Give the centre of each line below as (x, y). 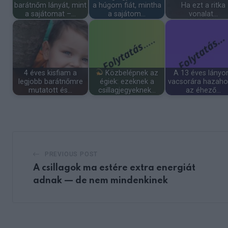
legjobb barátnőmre (50, 81)
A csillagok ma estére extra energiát (114, 168)
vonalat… (203, 14)
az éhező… (203, 90)
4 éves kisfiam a (50, 73)
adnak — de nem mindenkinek (101, 181)
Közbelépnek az (131, 73)
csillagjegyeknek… (127, 90)
